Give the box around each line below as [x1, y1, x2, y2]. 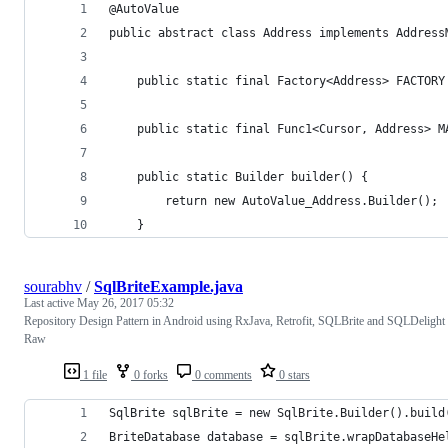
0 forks [131, 367, 168, 382]
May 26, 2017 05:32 [77, 295, 174, 310]
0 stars [276, 367, 310, 382]
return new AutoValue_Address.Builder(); [109, 193, 438, 208]
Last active [24, 295, 77, 310]
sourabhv [24, 277, 82, 295]
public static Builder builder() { [109, 169, 368, 184]
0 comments [192, 367, 252, 382]
